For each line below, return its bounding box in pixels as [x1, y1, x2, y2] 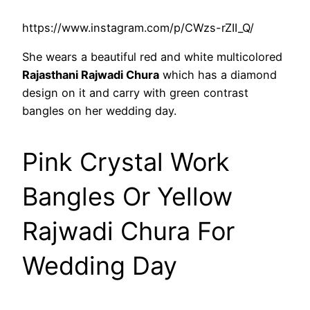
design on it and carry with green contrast [22, 85, 248, 100]
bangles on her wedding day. [22, 103, 176, 118]
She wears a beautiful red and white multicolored [22, 49, 282, 64]
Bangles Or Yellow [22, 181, 232, 212]
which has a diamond [159, 67, 277, 82]
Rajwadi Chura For [22, 215, 235, 246]
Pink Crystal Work [22, 146, 230, 177]
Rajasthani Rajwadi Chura [22, 67, 159, 82]
